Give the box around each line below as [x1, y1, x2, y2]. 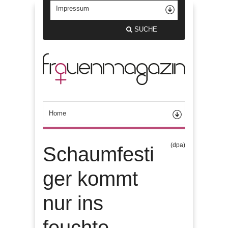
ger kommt [43, 167, 138, 190]
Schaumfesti [43, 142, 154, 165]
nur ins [43, 191, 103, 214]
